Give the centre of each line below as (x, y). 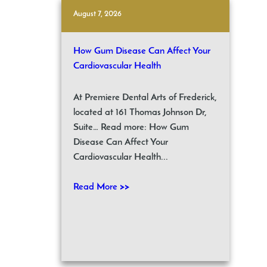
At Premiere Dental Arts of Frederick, (145, 98)
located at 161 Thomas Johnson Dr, (140, 113)
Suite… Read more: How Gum (131, 128)
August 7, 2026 (98, 14)
